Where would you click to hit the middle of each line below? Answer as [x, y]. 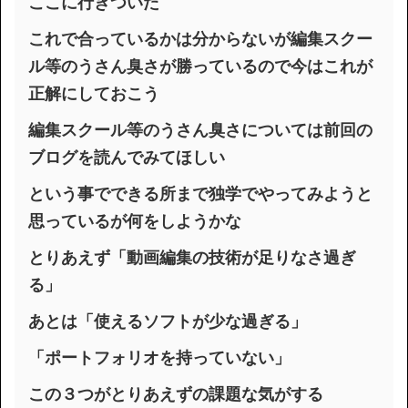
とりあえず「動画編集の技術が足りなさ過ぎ [192, 257]
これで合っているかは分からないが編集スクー [200, 39]
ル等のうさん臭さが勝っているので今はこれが [200, 66]
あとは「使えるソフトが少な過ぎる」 [168, 321]
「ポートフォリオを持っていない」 [159, 357]
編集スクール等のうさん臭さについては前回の [200, 130]
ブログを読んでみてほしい [127, 157]
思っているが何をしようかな [135, 221]
